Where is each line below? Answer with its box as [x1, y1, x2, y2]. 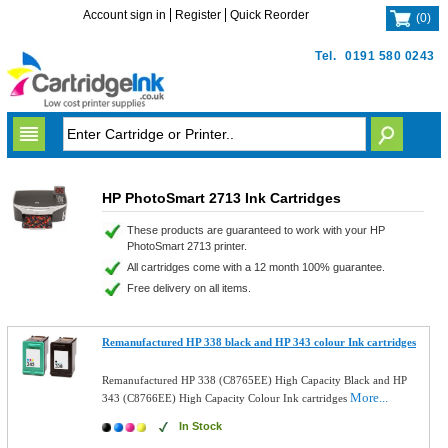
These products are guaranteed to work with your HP [126, 224, 385, 236]
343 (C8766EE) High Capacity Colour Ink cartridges [102, 392, 351, 404]
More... [350, 390, 389, 405]
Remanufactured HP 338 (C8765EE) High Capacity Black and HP [102, 374, 408, 386]
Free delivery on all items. [126, 282, 251, 294]
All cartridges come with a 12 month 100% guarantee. [126, 261, 385, 273]
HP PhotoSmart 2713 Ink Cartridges [101, 190, 341, 206]
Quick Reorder [230, 8, 310, 22]
